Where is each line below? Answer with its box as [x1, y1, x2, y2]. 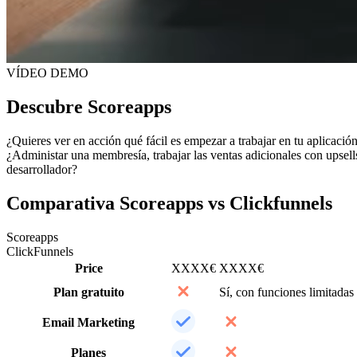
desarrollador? [6, 162, 77, 176]
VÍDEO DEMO [6, 65, 88, 80]
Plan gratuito [53, 284, 124, 299]
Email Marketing [42, 315, 135, 329]
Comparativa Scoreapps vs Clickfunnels [6, 192, 332, 214]
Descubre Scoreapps [6, 96, 171, 117]
